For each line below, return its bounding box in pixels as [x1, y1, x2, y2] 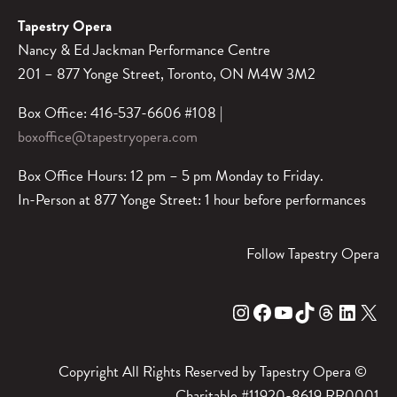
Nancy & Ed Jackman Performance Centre [18, 38, 270, 61]
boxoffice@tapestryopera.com [18, 125, 198, 148]
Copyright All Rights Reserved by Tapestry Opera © [58, 360, 379, 383]
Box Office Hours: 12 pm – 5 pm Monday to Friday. [18, 164, 323, 187]
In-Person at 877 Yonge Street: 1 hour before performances [18, 188, 366, 211]
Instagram [230, 295, 245, 328]
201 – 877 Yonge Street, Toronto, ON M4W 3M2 [18, 62, 315, 85]
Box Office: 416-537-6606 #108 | [18, 101, 222, 124]
